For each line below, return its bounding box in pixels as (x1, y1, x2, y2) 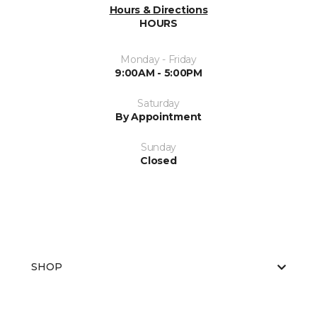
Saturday (137, 97, 180, 110)
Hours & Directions (109, 4, 208, 16)
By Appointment (115, 110, 202, 123)
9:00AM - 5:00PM (115, 67, 202, 79)
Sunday (140, 141, 177, 154)
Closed (140, 154, 177, 167)
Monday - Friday (120, 53, 197, 66)
